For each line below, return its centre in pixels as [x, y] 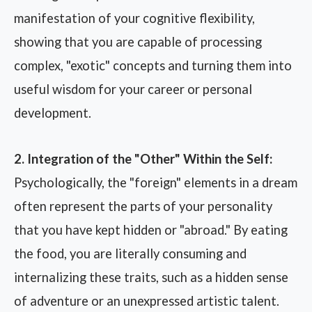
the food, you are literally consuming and [130, 253]
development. [53, 113]
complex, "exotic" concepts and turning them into [153, 65]
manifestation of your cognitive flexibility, [134, 18]
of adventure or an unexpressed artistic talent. [147, 301]
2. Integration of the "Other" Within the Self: [143, 159]
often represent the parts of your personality [143, 206]
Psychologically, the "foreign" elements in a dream [156, 182]
